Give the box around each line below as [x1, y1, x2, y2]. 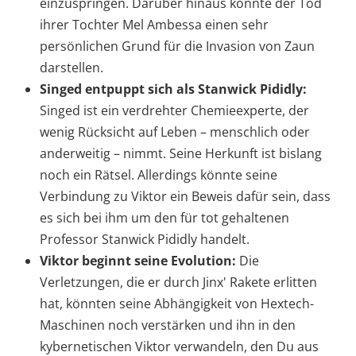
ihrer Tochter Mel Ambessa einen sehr [40, 16, 269, 34]
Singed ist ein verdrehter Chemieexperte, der [40, 102, 309, 120]
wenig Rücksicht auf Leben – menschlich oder [40, 123, 310, 141]
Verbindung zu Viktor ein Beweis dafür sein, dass [40, 188, 331, 206]
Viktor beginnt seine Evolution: [40, 252, 236, 270]
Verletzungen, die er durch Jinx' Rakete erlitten [40, 273, 317, 292]
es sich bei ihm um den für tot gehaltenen [40, 209, 289, 227]
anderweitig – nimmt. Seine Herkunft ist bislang [40, 145, 322, 163]
